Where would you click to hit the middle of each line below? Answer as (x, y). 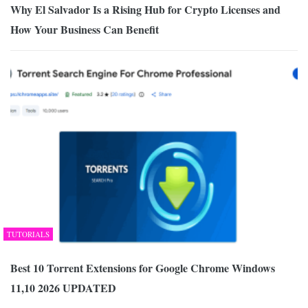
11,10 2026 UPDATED (63, 288)
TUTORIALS (28, 234)
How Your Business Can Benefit (85, 30)
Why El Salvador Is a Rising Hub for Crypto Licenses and (145, 10)
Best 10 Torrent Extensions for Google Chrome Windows (143, 268)
